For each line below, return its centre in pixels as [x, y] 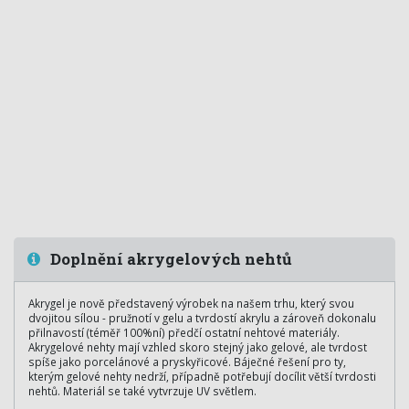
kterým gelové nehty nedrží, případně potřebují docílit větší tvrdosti [202, 376]
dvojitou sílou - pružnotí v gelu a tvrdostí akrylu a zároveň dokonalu [202, 318]
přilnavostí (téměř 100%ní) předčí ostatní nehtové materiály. [184, 332]
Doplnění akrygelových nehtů [169, 259]
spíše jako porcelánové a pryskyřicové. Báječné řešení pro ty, [187, 362]
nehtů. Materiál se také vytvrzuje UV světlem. [142, 391]
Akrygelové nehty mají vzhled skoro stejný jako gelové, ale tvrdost [198, 347]
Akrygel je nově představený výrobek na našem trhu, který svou [191, 303]
